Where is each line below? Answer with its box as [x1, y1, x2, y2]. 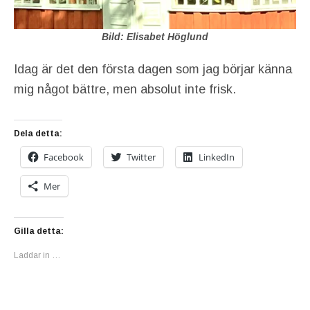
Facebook [44, 150, 84, 163]
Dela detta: [14, 128, 62, 138]
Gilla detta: [14, 226, 64, 236]
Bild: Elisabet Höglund [102, 30, 208, 42]
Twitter [127, 150, 156, 163]
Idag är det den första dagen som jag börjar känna [14, 62, 292, 76]
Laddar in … [14, 250, 61, 260]
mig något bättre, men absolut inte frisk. [14, 82, 236, 96]
